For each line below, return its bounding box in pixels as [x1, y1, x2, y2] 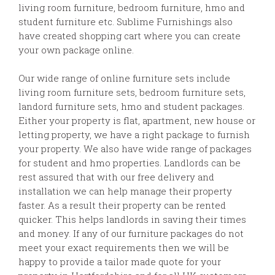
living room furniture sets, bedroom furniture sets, [18, 85, 246, 98]
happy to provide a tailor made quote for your [18, 255, 221, 268]
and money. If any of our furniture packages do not [18, 227, 244, 239]
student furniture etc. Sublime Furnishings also [18, 15, 233, 28]
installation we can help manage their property [18, 184, 232, 197]
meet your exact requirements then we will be [18, 241, 229, 254]
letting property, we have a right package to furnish [18, 128, 250, 141]
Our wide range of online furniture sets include [18, 71, 230, 84]
